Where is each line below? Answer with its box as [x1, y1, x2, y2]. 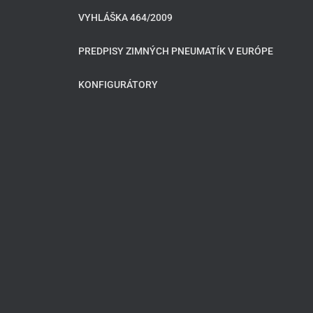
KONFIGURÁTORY [78, 78, 158, 90]
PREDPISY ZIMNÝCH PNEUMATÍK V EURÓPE [78, 45, 273, 57]
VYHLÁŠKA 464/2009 [78, 11, 173, 23]
